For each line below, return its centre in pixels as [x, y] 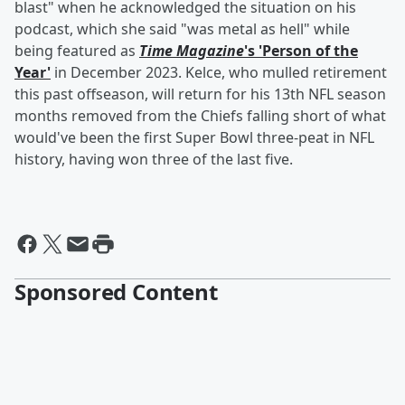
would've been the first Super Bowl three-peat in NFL [194, 138]
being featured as [77, 51]
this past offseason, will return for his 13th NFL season [200, 94]
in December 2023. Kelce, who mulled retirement [219, 73]
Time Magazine [192, 51]
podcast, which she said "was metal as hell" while [182, 29]
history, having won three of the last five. [154, 160]
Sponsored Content [116, 292]
